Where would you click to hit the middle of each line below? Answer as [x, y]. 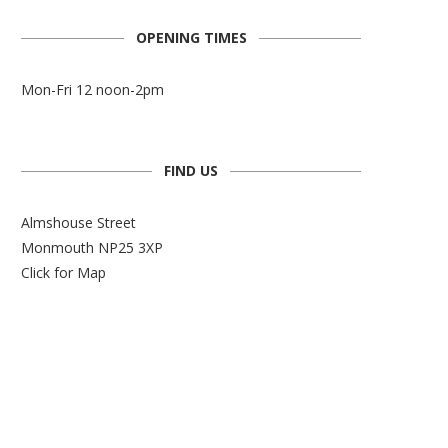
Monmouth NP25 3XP [92, 248]
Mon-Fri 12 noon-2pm [92, 90]
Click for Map [63, 273]
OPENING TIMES [191, 38]
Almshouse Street [78, 223]
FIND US [191, 171]
